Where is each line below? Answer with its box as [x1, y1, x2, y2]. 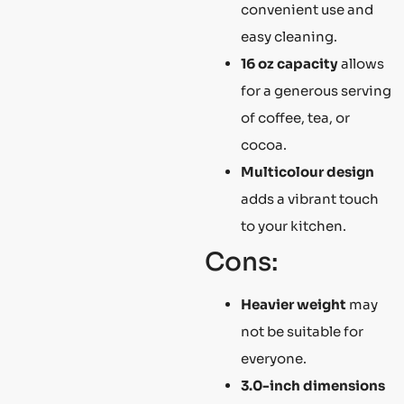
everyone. [241, 349, 307, 367]
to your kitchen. [241, 216, 346, 234]
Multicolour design [241, 162, 374, 180]
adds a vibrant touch [241, 189, 379, 207]
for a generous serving [241, 81, 391, 99]
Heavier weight [241, 295, 346, 313]
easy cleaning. [241, 27, 337, 45]
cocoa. [241, 135, 287, 153]
